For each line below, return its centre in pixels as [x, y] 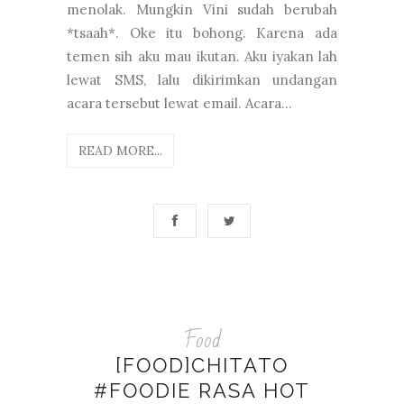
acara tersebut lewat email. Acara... [179, 103]
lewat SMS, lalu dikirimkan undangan [202, 79]
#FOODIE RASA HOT [202, 390]
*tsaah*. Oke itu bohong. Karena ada [202, 32]
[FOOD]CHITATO [202, 365]
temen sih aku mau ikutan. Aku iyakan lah [202, 56]
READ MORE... [120, 150]
